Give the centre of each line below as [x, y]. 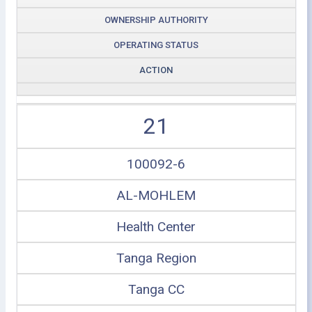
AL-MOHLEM [156, 195]
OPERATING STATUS [156, 45]
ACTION [156, 70]
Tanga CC [156, 289]
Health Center [156, 226]
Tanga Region [156, 258]
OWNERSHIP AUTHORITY [156, 19]
